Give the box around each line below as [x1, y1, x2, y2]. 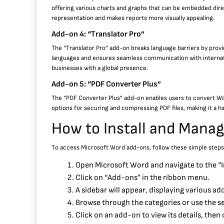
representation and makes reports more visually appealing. [51, 13, 214, 22]
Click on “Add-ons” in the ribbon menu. [75, 172, 209, 182]
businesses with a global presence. [51, 63, 148, 72]
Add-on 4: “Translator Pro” [51, 29, 144, 39]
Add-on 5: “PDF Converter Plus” [51, 79, 161, 89]
